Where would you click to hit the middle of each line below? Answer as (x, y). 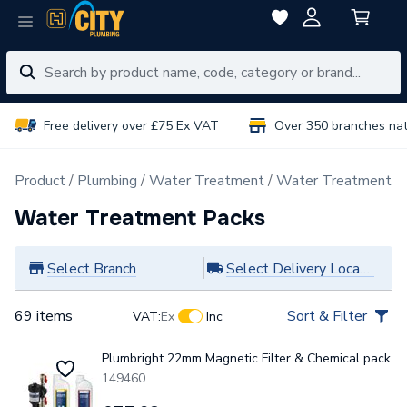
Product (40, 181)
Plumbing (107, 181)
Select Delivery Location (364, 269)
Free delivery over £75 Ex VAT (131, 125)
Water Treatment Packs (140, 218)
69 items (44, 316)
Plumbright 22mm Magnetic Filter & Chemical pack (246, 358)
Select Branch (92, 269)
